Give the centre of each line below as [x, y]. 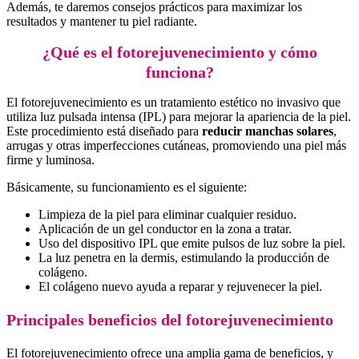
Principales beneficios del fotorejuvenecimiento [170, 320]
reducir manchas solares [268, 131]
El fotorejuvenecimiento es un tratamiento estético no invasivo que [173, 103]
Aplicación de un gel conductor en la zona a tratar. [165, 229]
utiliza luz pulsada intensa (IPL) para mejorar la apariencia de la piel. [179, 117]
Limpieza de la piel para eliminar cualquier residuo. [167, 215]
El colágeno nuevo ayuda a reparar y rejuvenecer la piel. [180, 287]
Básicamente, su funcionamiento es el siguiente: [127, 188]
